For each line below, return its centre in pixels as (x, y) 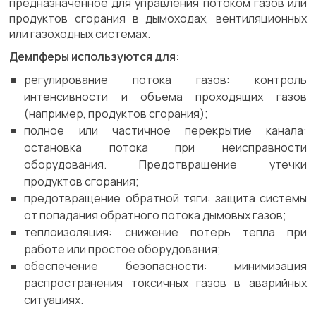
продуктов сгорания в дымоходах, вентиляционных (158, 18)
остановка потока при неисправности (165, 147)
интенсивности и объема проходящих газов (165, 97)
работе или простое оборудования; (123, 249)
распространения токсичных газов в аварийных (165, 283)
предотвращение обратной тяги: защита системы (165, 198)
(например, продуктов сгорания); (116, 114)
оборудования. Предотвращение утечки (165, 164)
